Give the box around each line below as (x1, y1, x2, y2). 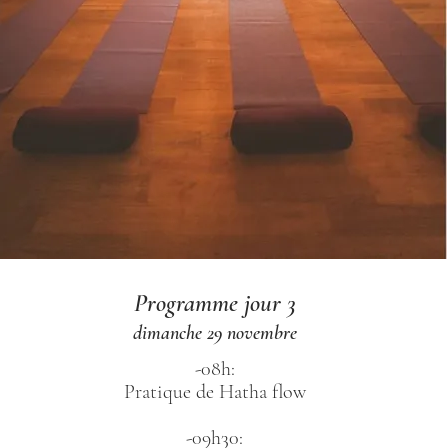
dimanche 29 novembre (133, 320, 298, 345)
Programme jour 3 (134, 287, 297, 318)
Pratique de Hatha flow (123, 379, 306, 404)
